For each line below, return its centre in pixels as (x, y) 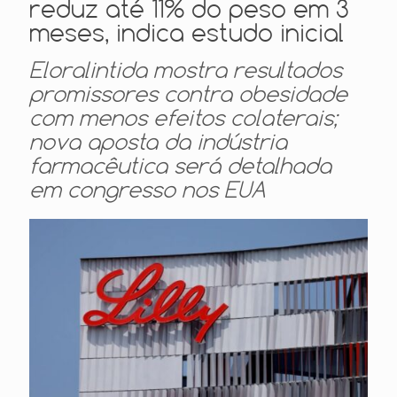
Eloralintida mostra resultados (186, 69)
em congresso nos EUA (148, 189)
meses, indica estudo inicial (187, 32)
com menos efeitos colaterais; (183, 117)
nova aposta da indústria (158, 141)
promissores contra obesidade (188, 93)
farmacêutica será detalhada (180, 165)
